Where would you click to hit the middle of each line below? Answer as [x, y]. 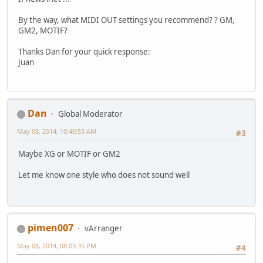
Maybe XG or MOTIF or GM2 [69, 154]
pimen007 [50, 228]
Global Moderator [90, 114]
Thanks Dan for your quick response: [84, 52]
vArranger [104, 229]
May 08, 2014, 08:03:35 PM [57, 246]
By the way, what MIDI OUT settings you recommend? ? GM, [127, 20]
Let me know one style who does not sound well [104, 175]
